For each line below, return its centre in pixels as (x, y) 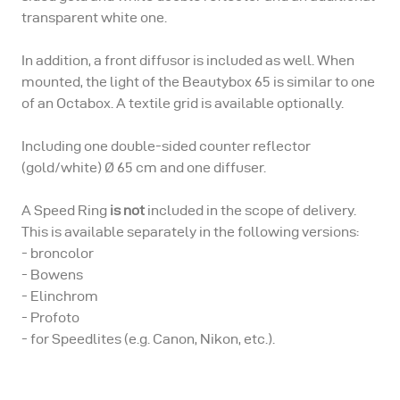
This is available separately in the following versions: (190, 232)
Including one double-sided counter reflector (166, 146)
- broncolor (58, 253)
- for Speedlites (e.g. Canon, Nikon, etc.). (148, 339)
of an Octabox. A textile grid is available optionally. (183, 103)
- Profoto (50, 317)
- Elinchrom (60, 296)
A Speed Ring (66, 210)
